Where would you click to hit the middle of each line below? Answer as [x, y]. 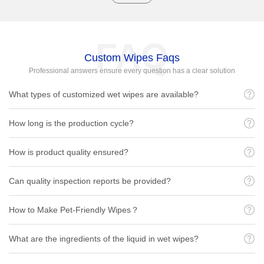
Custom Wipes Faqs [132, 58]
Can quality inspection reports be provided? [90, 181]
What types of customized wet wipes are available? [104, 95]
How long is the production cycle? [71, 123]
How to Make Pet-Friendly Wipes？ [74, 210]
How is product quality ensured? [69, 152]
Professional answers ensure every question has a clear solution [132, 71]
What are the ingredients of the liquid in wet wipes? [104, 239]
